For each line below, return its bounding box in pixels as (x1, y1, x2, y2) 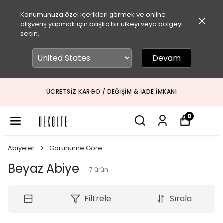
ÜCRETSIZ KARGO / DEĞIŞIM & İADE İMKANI (46, 87, 177, 96)
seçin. (20, 29, 39, 38)
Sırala (169, 193, 192, 204)
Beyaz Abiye (8, 160, 79, 177)
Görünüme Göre (49, 143, 102, 153)
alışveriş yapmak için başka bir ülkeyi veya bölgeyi (20, 19, 183, 29)
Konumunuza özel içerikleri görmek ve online (20, 10, 166, 19)
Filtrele (84, 193, 111, 204)
